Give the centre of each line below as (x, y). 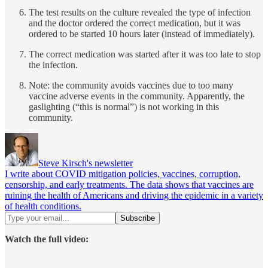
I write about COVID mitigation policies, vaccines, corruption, (123, 173)
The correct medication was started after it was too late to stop (145, 54)
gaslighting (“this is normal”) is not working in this (124, 106)
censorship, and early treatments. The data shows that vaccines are (129, 184)
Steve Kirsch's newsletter (86, 163)
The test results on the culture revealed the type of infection (140, 12)
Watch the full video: (47, 239)
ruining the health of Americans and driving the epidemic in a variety (134, 195)
